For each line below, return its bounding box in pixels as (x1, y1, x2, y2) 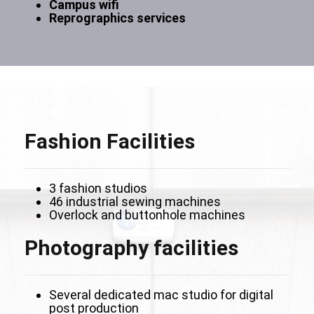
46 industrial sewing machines (49, 194, 221, 209)
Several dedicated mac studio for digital (49, 287, 273, 302)
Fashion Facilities (25, 129, 195, 153)
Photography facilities (25, 235, 238, 260)
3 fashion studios (49, 181, 150, 196)
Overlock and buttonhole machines (49, 207, 245, 222)
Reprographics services (49, 11, 186, 25)
